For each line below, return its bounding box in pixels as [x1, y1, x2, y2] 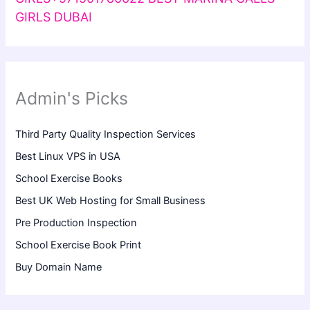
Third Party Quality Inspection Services [15, 128, 197, 141]
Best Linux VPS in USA [15, 150, 121, 163]
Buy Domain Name [15, 261, 102, 274]
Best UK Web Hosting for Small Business [15, 194, 206, 208]
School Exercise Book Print [15, 239, 142, 252]
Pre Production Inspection [15, 217, 138, 230]
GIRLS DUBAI [15, 9, 93, 24]
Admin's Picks [15, 88, 129, 109]
